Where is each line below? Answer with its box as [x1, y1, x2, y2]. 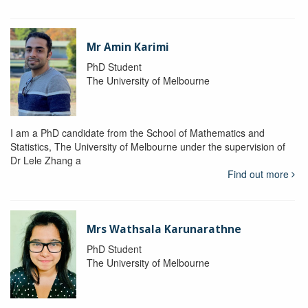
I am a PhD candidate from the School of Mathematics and [10, 126, 265, 140]
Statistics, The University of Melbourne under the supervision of [10, 140, 285, 154]
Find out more [227, 167, 291, 181]
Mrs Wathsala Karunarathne [86, 222, 241, 237]
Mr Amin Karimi [86, 40, 169, 55]
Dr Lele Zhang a [10, 153, 81, 168]
